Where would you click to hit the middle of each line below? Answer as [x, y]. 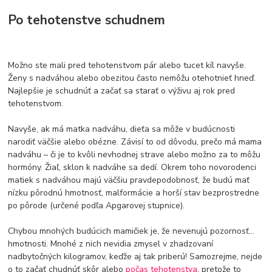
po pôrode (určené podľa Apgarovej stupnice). [97, 206]
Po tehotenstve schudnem [87, 20]
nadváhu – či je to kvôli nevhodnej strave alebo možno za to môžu [134, 155]
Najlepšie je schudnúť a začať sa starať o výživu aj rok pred [122, 91]
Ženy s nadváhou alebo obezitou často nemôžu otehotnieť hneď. [132, 78]
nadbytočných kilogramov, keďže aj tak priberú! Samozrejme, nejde [135, 257]
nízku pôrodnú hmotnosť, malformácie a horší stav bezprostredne [134, 193]
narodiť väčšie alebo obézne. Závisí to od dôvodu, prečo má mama [135, 142]
